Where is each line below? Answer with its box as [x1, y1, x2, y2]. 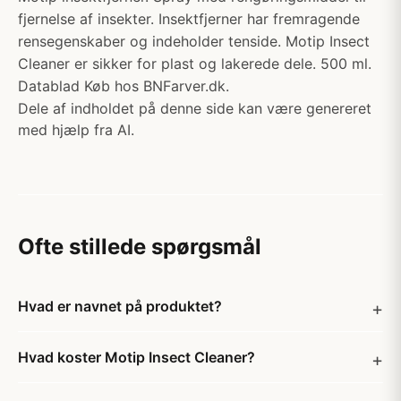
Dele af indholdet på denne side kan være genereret [18, 99, 371, 117]
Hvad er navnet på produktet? [18, 297, 222, 315]
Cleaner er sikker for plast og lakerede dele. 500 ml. [18, 55, 371, 73]
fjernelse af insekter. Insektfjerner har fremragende [18, 10, 360, 28]
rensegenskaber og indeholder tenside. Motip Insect [18, 32, 370, 50]
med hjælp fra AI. [18, 121, 134, 139]
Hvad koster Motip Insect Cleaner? [18, 348, 255, 366]
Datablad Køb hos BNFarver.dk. [18, 77, 229, 95]
